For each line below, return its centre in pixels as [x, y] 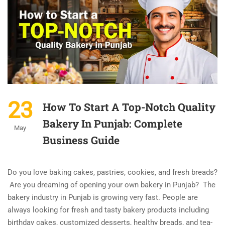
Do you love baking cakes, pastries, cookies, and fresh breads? [113, 173]
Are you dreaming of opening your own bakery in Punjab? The [111, 185]
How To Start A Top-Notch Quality [129, 107]
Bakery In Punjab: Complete [113, 124]
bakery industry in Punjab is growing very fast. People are [103, 198]
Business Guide [81, 140]
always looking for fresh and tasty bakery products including [108, 210]
